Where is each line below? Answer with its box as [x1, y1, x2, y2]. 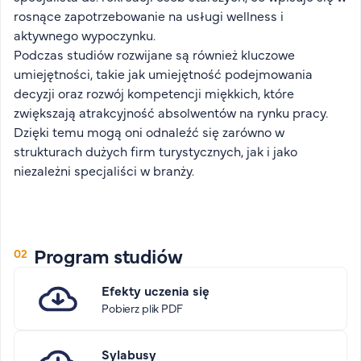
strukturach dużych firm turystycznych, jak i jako [14, 142, 297, 160]
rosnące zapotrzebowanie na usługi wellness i [14, 6, 284, 24]
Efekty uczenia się [102, 281, 210, 299]
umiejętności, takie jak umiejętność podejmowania [14, 64, 313, 82]
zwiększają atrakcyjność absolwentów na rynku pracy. [14, 103, 328, 121]
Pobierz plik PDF [102, 300, 183, 316]
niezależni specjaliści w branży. [14, 161, 194, 179]
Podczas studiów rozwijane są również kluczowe [14, 45, 295, 63]
